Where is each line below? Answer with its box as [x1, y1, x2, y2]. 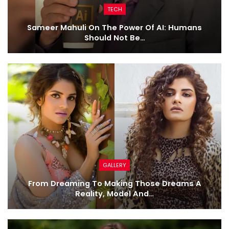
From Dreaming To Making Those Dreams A [28, 178, 201, 189]
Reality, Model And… [75, 188, 154, 199]
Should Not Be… [84, 33, 145, 43]
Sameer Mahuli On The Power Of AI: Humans [27, 22, 202, 33]
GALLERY [103, 161, 126, 169]
